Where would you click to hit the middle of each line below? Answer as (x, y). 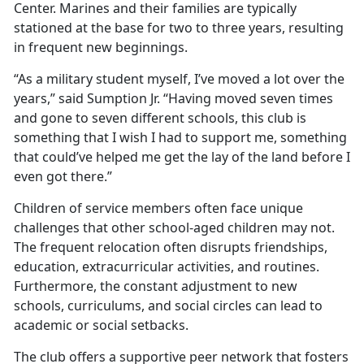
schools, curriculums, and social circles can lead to (168, 306)
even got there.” (63, 177)
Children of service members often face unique (158, 208)
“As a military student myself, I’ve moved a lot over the (179, 79)
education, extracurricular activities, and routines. (167, 267)
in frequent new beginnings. (101, 48)
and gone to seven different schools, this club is (160, 118)
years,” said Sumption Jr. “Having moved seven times (173, 99)
